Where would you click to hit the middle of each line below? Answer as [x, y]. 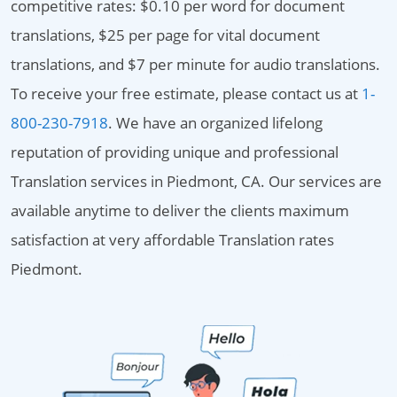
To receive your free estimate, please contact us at [186, 93]
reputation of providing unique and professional [175, 152]
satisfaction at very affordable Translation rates [172, 240]
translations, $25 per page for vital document [165, 35]
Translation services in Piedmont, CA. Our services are [196, 181]
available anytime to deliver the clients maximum [180, 210]
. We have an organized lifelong [215, 123]
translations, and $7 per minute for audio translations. [195, 64]
